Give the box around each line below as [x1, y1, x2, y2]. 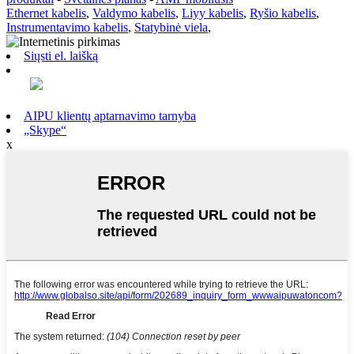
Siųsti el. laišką [24, 48, 98, 62]
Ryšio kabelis [250, 6, 316, 20]
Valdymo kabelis [92, 6, 175, 20]
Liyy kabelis [182, 6, 243, 20]
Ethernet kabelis [6, 6, 86, 20]
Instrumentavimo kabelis [6, 20, 128, 34]
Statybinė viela [134, 20, 208, 34]
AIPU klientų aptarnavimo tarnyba [24, 108, 196, 122]
